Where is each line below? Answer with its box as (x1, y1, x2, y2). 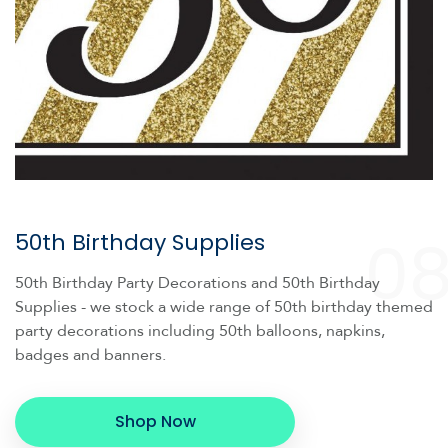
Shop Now (114, 409, 196, 433)
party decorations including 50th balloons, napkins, (15, 319, 385, 342)
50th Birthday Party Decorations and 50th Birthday (15, 271, 380, 294)
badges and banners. (15, 343, 166, 366)
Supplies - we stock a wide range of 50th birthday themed (15, 295, 433, 318)
